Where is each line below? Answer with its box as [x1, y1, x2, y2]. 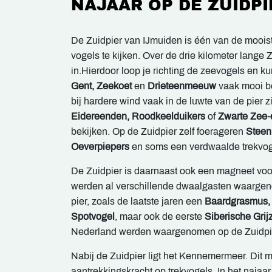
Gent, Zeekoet [71, 81, 134, 92]
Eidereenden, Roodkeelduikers [71, 111, 208, 122]
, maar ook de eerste [115, 211, 205, 222]
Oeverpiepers [71, 141, 129, 152]
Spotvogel [71, 211, 115, 222]
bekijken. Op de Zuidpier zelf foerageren [71, 126, 246, 137]
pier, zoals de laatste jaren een [71, 196, 205, 207]
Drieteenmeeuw [145, 81, 216, 92]
